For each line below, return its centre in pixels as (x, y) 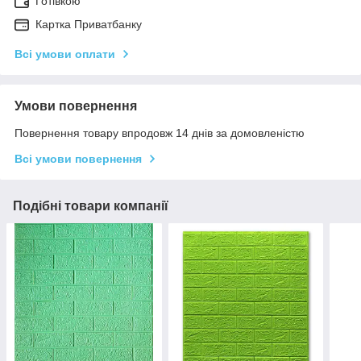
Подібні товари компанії (91, 205)
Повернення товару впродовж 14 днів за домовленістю (160, 133)
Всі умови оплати (65, 54)
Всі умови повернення (78, 158)
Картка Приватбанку (89, 24)
